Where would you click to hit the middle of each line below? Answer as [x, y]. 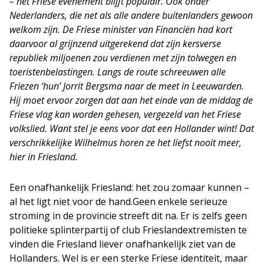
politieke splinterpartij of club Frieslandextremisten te [128, 230]
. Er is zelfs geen [212, 216]
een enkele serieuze [183, 202]
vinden [25, 244]
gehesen [122, 114]
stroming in [36, 216]
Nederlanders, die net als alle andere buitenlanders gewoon [131, 15]
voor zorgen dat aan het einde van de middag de [154, 100]
